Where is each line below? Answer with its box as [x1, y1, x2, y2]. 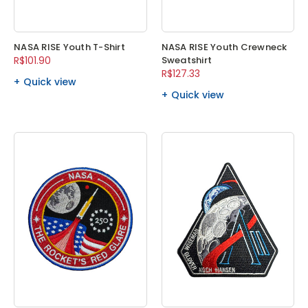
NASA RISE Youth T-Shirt [14, 41, 125, 54]
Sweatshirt [161, 54, 212, 67]
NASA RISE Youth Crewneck [161, 41, 287, 54]
